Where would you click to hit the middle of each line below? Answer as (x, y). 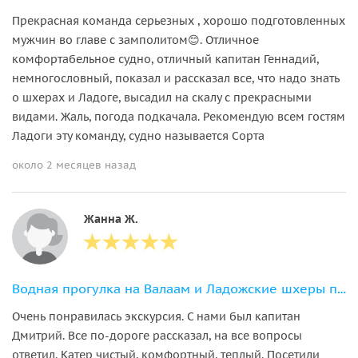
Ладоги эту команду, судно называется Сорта (138, 135)
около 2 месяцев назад (74, 165)
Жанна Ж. (111, 219)
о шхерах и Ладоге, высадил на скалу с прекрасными (162, 97)
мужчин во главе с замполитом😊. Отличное (135, 40)
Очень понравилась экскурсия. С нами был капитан (156, 316)
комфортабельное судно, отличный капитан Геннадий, (165, 59)
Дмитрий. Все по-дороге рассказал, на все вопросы (157, 335)
